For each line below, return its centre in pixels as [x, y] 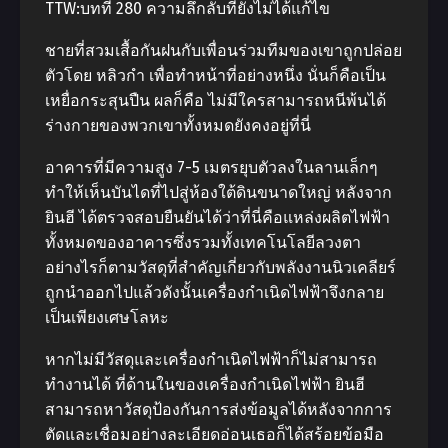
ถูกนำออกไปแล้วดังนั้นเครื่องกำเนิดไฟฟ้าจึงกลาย [214, 292]
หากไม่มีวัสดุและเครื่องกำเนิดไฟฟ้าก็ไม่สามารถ [211, 359]
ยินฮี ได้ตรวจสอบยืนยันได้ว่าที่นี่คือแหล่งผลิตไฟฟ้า [217, 217]
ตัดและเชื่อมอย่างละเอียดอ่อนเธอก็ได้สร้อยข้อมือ [214, 434]
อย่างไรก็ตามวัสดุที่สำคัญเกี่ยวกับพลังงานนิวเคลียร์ [220, 267]
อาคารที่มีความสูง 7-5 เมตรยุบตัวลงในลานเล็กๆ [211, 167]
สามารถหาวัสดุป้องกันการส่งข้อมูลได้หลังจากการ [218, 409]
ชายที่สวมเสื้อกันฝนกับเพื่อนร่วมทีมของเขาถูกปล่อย [223, 50]
